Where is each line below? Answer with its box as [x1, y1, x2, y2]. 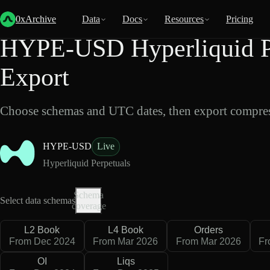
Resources [165, 14, 204, 24]
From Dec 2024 [8, 236, 75, 247]
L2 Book [24, 224, 60, 235]
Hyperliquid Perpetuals [42, 157, 130, 168]
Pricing [226, 14, 253, 24]
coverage [71, 200, 106, 211]
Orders [193, 224, 223, 235]
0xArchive [16, 14, 56, 24]
